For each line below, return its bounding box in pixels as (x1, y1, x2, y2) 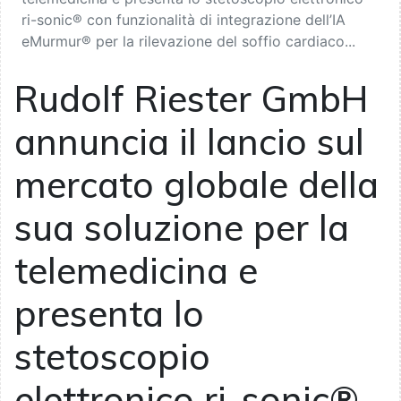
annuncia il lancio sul (14, 119, 364, 165)
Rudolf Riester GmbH (14, 76, 368, 122)
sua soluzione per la (14, 205, 349, 251)
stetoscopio (14, 334, 210, 380)
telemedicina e (14, 248, 258, 294)
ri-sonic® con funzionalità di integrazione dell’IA (21, 11, 346, 30)
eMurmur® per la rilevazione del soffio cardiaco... (21, 32, 355, 51)
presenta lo (14, 291, 204, 337)
